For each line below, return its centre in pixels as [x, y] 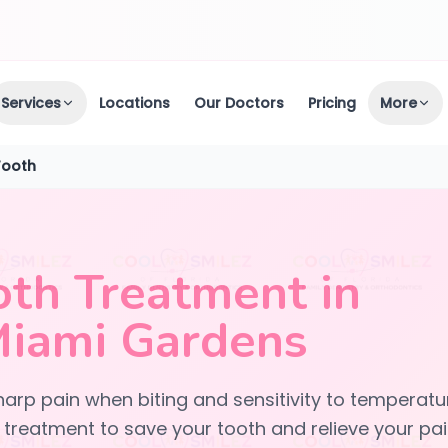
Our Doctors [239, 103]
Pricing [332, 103]
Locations [135, 103]
